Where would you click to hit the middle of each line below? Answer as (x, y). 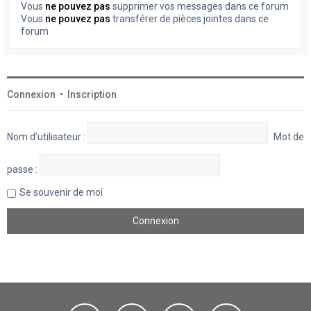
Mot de (289, 137)
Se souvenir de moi (61, 193)
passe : (22, 170)
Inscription (92, 95)
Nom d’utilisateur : (46, 137)
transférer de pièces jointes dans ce (190, 19)
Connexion (31, 95)
